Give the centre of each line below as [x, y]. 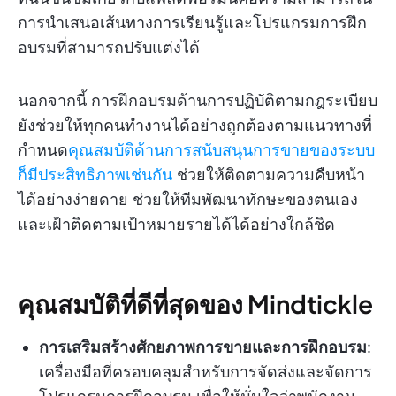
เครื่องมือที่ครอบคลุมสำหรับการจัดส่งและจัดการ [206, 372]
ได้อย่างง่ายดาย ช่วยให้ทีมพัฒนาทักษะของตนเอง [188, 200]
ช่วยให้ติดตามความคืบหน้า [271, 175]
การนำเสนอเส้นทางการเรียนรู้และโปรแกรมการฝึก [192, 23]
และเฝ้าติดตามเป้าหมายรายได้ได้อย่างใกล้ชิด [176, 225]
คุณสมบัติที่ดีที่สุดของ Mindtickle [195, 304]
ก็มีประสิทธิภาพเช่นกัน [97, 175]
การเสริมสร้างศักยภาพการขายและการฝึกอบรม [203, 347]
